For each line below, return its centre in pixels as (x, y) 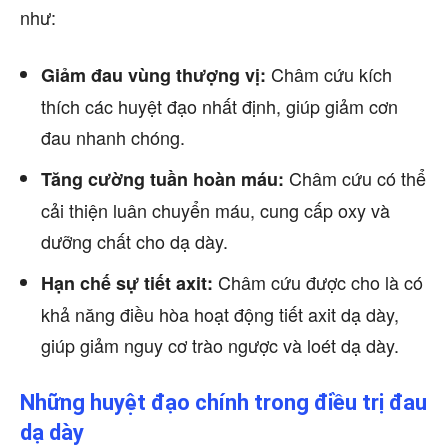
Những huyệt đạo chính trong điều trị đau (223, 402)
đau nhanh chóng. (113, 137)
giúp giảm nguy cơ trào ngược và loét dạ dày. (220, 345)
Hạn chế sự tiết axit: (127, 283)
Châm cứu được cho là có (318, 282)
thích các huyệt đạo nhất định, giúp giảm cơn (219, 106)
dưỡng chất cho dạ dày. (134, 241)
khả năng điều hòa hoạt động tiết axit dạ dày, (220, 314)
